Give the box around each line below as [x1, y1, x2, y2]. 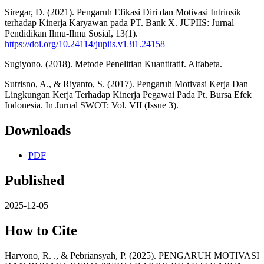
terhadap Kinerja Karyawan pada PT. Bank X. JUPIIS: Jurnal [5, 18, 234, 28]
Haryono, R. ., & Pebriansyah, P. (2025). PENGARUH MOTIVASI [5, 250, 259, 260]
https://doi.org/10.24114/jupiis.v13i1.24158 [5, 39, 165, 49]
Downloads [5, 123, 71, 138]
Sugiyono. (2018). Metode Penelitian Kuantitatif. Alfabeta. [5, 59, 222, 70]
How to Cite [5, 222, 77, 238]
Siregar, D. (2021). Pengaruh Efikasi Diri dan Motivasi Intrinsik [5, 7, 241, 18]
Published [5, 173, 64, 189]
